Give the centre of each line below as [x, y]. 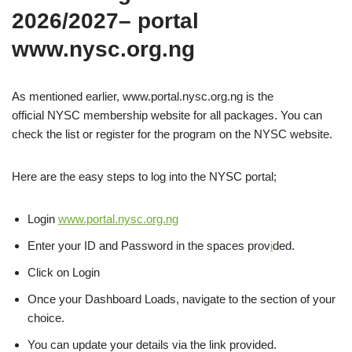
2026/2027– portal [105, 21]
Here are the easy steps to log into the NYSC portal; [144, 176]
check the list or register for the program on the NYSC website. [172, 134]
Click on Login [64, 272]
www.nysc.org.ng [103, 49]
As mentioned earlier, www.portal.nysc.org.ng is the [143, 96]
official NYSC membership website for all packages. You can [167, 115]
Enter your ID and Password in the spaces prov [149, 246]
